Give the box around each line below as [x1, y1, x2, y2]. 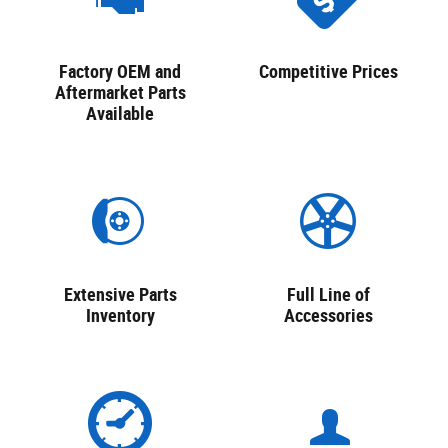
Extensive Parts [63, 284, 177, 305]
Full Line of [286, 284, 370, 305]
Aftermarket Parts [54, 82, 186, 103]
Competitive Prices [258, 61, 398, 82]
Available [86, 103, 154, 124]
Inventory [85, 305, 155, 326]
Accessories [283, 305, 373, 326]
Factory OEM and [59, 61, 181, 82]
